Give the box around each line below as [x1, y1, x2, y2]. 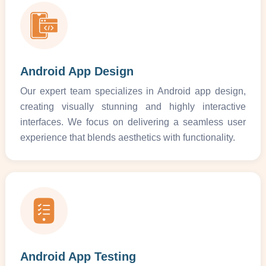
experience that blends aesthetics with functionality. [20, 132, 235, 142]
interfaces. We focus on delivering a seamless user [20, 116, 246, 127]
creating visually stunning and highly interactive [20, 101, 246, 112]
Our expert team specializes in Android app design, [20, 85, 246, 96]
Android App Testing [20, 249, 136, 263]
